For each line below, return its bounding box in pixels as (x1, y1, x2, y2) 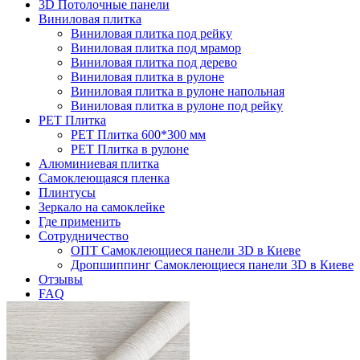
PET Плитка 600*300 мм (71, 128, 206, 141)
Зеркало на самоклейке (39, 200, 165, 214)
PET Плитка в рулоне (71, 142, 189, 156)
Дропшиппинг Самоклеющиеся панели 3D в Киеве (71, 258, 354, 272)
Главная (39, 329, 82, 342)
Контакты (39, 301, 92, 315)
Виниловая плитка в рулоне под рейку (71, 99, 283, 112)
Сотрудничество (39, 229, 129, 243)
